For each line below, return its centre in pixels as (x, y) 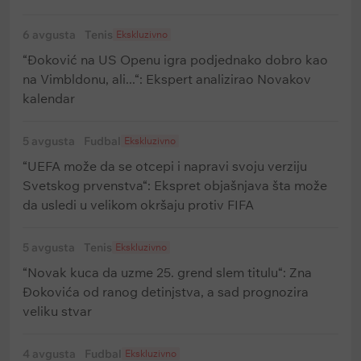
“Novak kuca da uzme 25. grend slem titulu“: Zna (167, 272)
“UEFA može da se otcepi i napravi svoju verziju (165, 166)
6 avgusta (49, 35)
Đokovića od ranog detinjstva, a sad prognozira (166, 292)
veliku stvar (57, 311)
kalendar (49, 98)
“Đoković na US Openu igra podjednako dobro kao (175, 60)
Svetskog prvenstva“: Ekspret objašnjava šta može (175, 185)
